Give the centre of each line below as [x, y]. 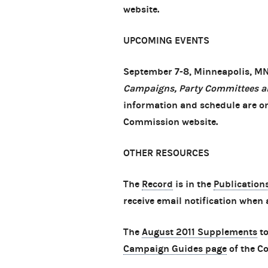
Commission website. [170, 122]
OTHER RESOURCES [166, 153]
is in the [193, 184]
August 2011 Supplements [200, 232]
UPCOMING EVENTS [166, 41]
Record [157, 184]
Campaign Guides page [175, 249]
